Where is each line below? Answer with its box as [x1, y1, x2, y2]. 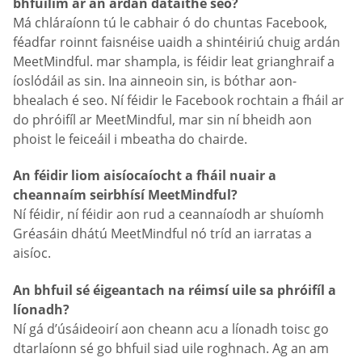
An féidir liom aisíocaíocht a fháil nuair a [13, 166, 276, 185]
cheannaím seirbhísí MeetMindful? [13, 186, 238, 204]
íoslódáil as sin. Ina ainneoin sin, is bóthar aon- [13, 71, 297, 90]
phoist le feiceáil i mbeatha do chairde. [13, 129, 247, 148]
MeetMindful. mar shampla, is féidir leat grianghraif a [13, 52, 335, 70]
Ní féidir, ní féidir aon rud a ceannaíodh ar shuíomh [13, 205, 324, 224]
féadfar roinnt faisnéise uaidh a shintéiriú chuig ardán [13, 32, 340, 51]
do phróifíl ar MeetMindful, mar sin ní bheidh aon [13, 110, 312, 128]
